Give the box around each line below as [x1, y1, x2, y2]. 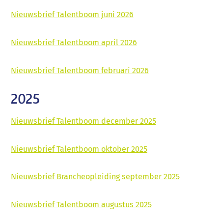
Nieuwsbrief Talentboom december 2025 [10, 116, 156, 126]
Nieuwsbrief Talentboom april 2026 [10, 38, 137, 48]
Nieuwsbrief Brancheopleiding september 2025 [10, 172, 180, 182]
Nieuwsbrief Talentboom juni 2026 [10, 10, 134, 20]
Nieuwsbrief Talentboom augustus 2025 [10, 200, 152, 210]
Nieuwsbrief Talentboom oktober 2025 [10, 144, 147, 154]
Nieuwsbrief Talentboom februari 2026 [10, 65, 149, 75]
